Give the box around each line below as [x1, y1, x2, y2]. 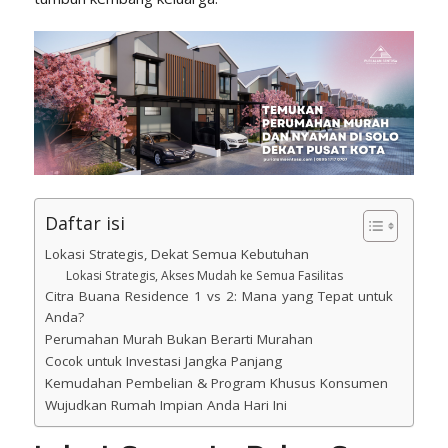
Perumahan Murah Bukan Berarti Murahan [44, 330, 313, 349]
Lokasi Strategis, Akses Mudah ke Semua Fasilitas [65, 267, 343, 285]
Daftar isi [44, 211, 125, 236]
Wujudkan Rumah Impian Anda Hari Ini [44, 396, 287, 415]
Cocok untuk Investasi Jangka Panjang [44, 352, 282, 371]
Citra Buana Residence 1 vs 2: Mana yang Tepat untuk [44, 287, 393, 306]
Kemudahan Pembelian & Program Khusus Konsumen [44, 374, 388, 393]
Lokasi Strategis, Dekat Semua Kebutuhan [44, 245, 309, 264]
